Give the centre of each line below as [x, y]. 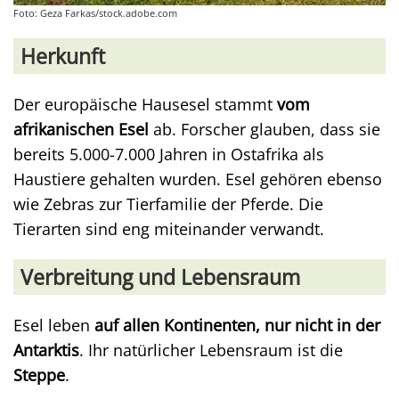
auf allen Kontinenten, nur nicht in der [237, 325]
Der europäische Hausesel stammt [145, 104]
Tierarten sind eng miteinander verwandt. [169, 229]
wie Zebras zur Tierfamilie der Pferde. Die [168, 204]
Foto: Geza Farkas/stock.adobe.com [95, 13]
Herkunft [63, 56]
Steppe [39, 375]
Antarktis [46, 350]
